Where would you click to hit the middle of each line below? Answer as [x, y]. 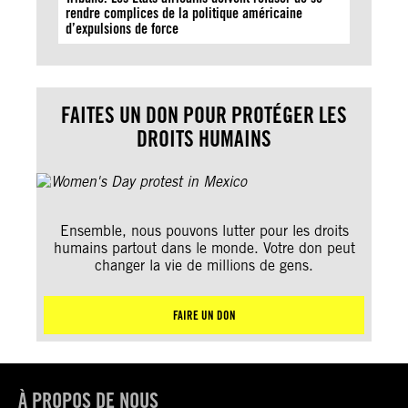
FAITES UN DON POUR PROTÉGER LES [204, 115]
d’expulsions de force [122, 29]
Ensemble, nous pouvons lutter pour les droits [204, 231]
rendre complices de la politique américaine [184, 13]
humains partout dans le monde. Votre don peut [204, 248]
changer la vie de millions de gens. [204, 265]
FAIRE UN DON [204, 315]
